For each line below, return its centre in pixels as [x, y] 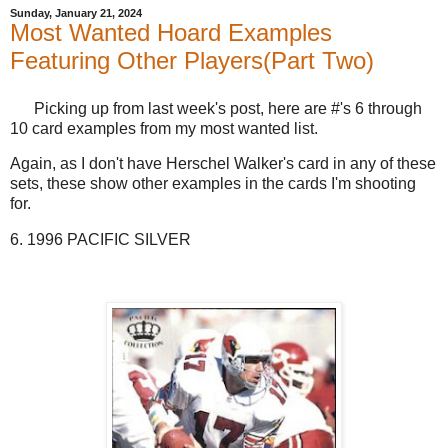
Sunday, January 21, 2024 [76, 12]
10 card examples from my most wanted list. [164, 128]
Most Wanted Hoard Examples [171, 32]
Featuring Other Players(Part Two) [192, 60]
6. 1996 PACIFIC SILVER [102, 240]
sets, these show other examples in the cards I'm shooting [213, 184]
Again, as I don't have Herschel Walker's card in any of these [223, 164]
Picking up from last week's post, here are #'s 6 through [216, 108]
